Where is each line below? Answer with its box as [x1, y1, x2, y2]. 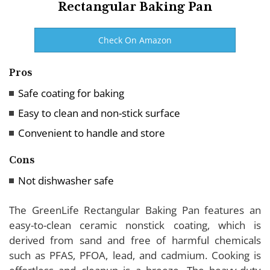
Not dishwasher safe [18, 173, 114, 187]
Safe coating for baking [18, 86, 124, 100]
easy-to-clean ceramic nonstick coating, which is [9, 218, 261, 232]
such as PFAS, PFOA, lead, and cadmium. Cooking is [9, 248, 261, 262]
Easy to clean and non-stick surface [18, 105, 180, 120]
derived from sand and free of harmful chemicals [9, 233, 261, 247]
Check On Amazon [98, 34, 172, 46]
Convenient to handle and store [18, 125, 165, 140]
